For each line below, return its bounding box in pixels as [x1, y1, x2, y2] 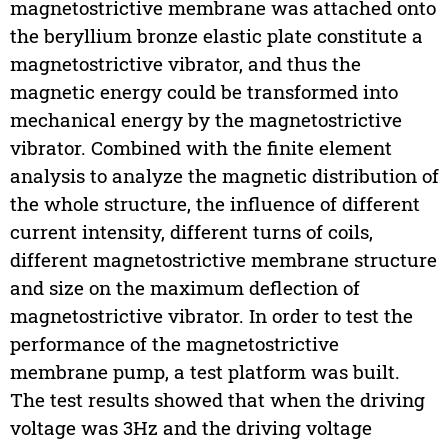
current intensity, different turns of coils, [9, 219, 373, 245]
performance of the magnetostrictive [9, 331, 339, 357]
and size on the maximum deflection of [9, 275, 360, 301]
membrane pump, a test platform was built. [9, 359, 400, 385]
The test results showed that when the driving [9, 387, 425, 413]
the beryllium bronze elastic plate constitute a [9, 23, 423, 49]
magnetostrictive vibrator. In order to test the [9, 303, 413, 329]
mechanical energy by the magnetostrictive [9, 107, 402, 133]
